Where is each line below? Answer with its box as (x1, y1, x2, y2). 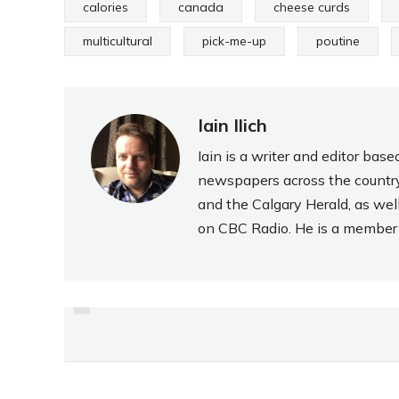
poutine (316, 32, 360, 49)
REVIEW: (210, 282, 301, 310)
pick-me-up (202, 32, 266, 49)
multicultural (83, 32, 152, 49)
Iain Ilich (198, 113, 267, 136)
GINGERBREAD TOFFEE (133, 357, 379, 385)
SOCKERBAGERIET (158, 307, 354, 335)
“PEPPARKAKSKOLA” (147, 332, 364, 360)
